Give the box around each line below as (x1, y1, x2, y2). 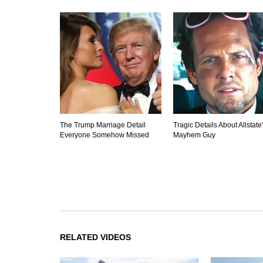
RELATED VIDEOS (60, 232, 131, 242)
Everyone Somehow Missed (60, 130, 149, 139)
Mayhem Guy (173, 130, 215, 139)
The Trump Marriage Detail (60, 120, 146, 129)
